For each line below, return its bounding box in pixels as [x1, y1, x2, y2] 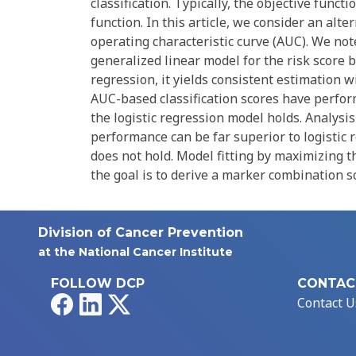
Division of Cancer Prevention [38, 225, 243, 241]
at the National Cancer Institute [38, 245, 233, 260]
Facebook [72, 293, 128, 311]
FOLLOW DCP [51, 276, 145, 292]
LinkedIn [101, 293, 154, 311]
